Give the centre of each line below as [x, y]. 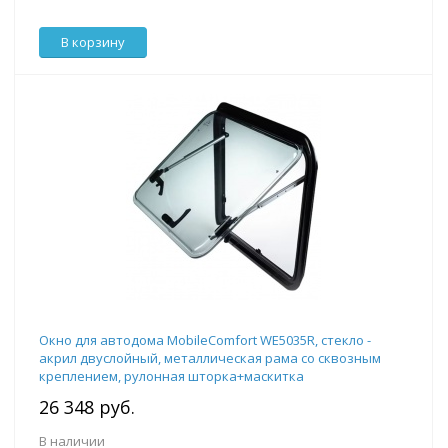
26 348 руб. [87, 407]
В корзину [93, 42]
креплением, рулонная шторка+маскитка [171, 376]
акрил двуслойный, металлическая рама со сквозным [210, 358]
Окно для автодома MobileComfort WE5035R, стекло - [205, 340]
